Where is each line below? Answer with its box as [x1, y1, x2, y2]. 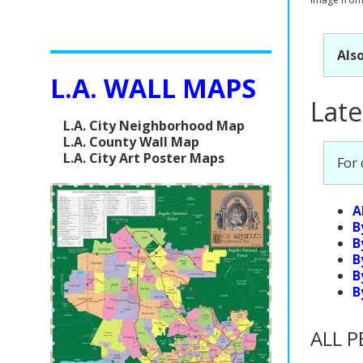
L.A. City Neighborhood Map [63, 116, 245, 135]
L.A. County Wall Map [63, 132, 199, 151]
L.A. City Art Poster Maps [63, 148, 224, 167]
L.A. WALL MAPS [50, 70, 256, 105]
